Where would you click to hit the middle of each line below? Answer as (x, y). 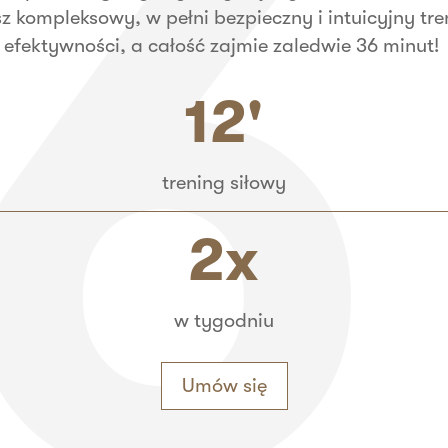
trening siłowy (223, 183)
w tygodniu (223, 320)
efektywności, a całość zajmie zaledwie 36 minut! (221, 46)
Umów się (224, 385)
